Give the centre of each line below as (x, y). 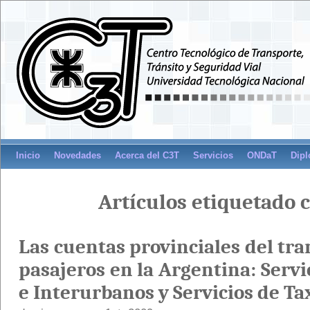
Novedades (77, 155)
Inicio (28, 155)
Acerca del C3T (147, 155)
